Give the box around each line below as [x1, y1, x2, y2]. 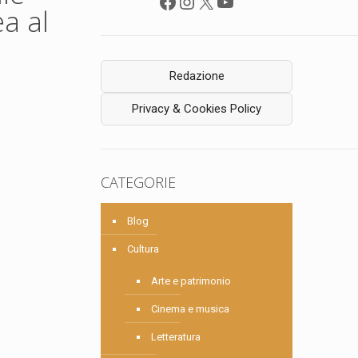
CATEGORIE [101, 173, 177, 193]
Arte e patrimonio [151, 275, 232, 288]
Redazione [169, 69, 225, 84]
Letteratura [151, 331, 201, 344]
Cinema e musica [151, 303, 230, 316]
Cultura [127, 243, 160, 256]
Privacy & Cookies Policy [132, 101, 262, 117]
